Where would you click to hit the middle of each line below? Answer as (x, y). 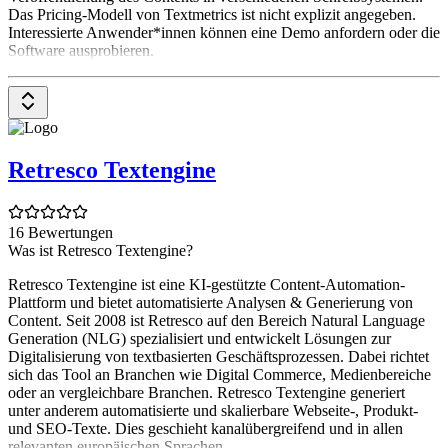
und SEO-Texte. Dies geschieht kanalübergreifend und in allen (205, 428)
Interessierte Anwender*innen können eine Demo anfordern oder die (224, 33)
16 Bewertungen (60, 232)
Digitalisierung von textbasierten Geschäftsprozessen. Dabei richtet (218, 356)
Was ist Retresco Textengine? (100, 250)
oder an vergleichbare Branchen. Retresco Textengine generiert (206, 392)
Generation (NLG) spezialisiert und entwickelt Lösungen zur (199, 338)
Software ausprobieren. (81, 51)
